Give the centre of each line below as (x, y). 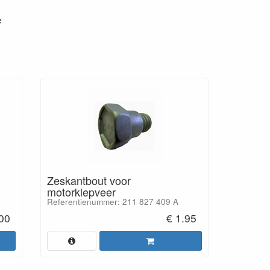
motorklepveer (81, 192)
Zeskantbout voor (89, 180)
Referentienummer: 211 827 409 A (112, 202)
